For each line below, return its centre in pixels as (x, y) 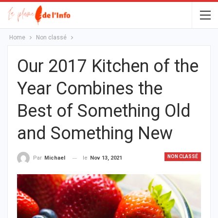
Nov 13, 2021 (106, 158)
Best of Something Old (104, 111)
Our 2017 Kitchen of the (108, 66)
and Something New (95, 133)
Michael (55, 158)
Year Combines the (90, 89)
